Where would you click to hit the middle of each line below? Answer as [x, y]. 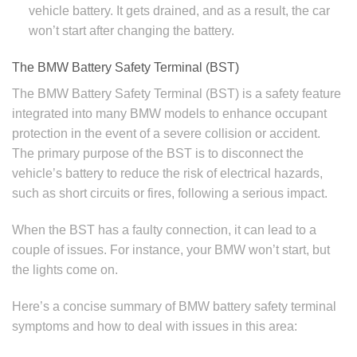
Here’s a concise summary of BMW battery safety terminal [174, 306]
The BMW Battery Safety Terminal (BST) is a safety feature [177, 94]
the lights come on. [65, 269]
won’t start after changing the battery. [131, 31]
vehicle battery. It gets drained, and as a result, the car [179, 11]
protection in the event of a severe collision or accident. [166, 134]
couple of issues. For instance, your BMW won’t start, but [171, 249]
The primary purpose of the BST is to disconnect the [158, 154]
